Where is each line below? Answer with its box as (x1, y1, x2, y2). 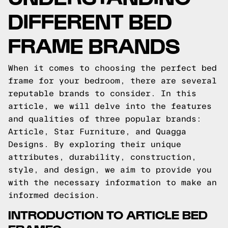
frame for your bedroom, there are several (8, 76, 217, 85)
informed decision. (8, 191, 100, 199)
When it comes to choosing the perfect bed (8, 64, 217, 72)
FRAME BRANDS (8, 32, 180, 57)
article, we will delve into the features (8, 102, 212, 110)
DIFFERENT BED (8, 8, 172, 33)
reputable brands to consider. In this (8, 89, 196, 98)
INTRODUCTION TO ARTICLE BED (8, 207, 208, 221)
